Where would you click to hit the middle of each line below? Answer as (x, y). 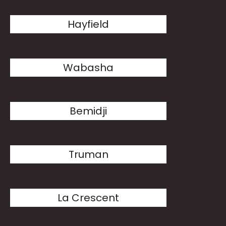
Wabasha (89, 68)
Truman (88, 154)
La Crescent (89, 198)
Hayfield (89, 24)
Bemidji (89, 111)
